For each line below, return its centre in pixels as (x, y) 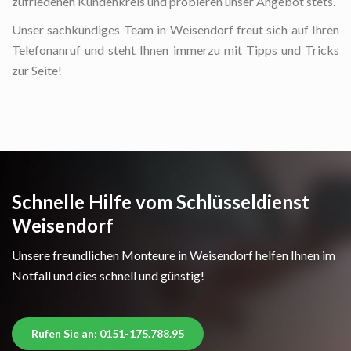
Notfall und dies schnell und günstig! (108, 276)
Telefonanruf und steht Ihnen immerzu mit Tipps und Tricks (175, 50)
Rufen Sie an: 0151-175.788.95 (108, 334)
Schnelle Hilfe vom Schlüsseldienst (161, 202)
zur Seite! (37, 71)
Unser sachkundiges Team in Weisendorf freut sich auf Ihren (175, 30)
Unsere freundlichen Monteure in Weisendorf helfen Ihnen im (174, 255)
